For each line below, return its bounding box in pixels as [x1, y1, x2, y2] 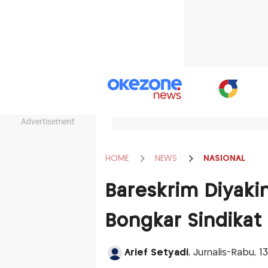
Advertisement [21, 117, 75, 126]
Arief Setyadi [124, 248, 188, 257]
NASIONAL [203, 154, 245, 163]
